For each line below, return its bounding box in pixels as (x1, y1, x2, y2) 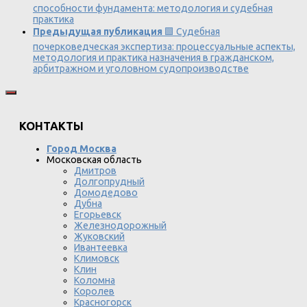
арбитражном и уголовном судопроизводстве (33, 63, 249, 75)
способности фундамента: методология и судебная (33, 3, 273, 14)
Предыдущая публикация (33, 26, 162, 38)
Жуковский (74, 231, 125, 243)
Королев (74, 286, 114, 297)
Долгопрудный (74, 176, 145, 188)
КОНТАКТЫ (19, 119, 84, 132)
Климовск (74, 253, 119, 265)
